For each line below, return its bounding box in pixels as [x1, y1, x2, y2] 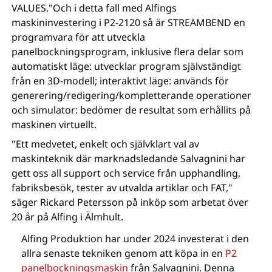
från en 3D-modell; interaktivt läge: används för [12, 74, 229, 87]
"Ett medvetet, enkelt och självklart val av [12, 137, 200, 151]
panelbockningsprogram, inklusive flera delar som [12, 45, 244, 58]
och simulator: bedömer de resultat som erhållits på [12, 103, 251, 117]
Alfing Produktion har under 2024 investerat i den [21, 232, 250, 245]
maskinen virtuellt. [12, 118, 97, 131]
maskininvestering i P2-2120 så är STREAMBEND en [12, 16, 246, 29]
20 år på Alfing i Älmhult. [12, 210, 124, 223]
